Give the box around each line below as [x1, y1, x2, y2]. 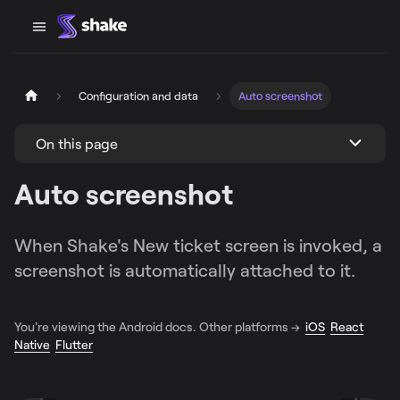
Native [14, 337, 50, 353]
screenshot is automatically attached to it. [14, 259, 355, 281]
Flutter [55, 337, 93, 353]
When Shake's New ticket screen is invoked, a [14, 234, 382, 256]
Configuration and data [79, 88, 199, 104]
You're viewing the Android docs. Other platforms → [14, 319, 305, 335]
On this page [36, 134, 118, 152]
